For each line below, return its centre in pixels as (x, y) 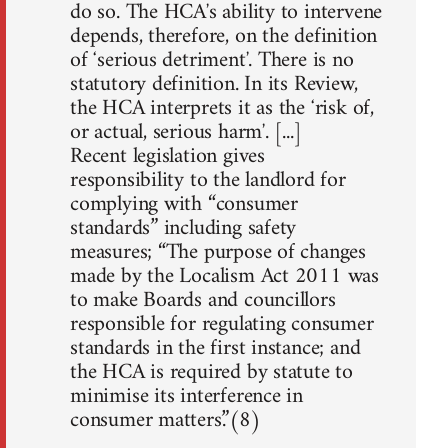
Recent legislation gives (167, 157)
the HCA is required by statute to (212, 373)
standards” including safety (183, 229)
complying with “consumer (184, 205)
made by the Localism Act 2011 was (225, 277)
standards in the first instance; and (215, 349)
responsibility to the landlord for (208, 181)
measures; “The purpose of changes (218, 253)
